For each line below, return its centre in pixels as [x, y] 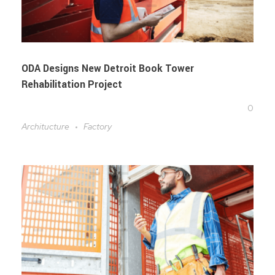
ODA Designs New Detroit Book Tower [108, 68]
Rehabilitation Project [72, 84]
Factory [98, 126]
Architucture [45, 126]
